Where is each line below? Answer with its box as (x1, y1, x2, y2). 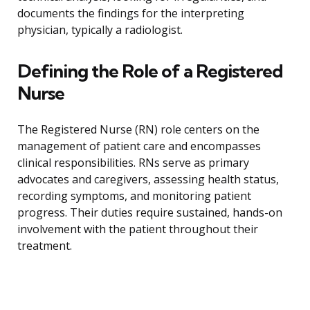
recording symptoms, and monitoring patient (17, 188, 251, 204)
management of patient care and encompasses (17, 138, 261, 154)
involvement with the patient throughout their (17, 221, 258, 237)
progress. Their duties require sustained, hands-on (17, 205, 282, 221)
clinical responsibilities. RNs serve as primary (17, 155, 249, 171)
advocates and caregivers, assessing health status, (17, 172, 279, 188)
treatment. (17, 238, 72, 254)
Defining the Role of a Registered (17, 60, 283, 83)
